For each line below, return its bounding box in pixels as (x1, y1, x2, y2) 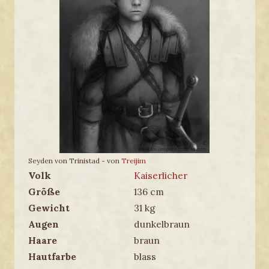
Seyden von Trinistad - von (28, 156, 121, 165)
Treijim (121, 156, 146, 165)
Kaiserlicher (133, 169, 187, 181)
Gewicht (28, 201, 70, 214)
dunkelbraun (133, 217, 190, 230)
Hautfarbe (28, 250, 76, 262)
